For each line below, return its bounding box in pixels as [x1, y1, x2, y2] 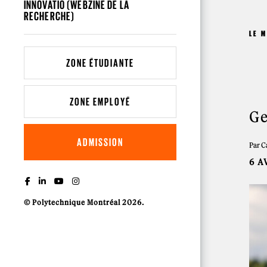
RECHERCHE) [24, 9, 75, 23]
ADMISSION [77, 135, 123, 148]
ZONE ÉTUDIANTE [66, 56, 134, 69]
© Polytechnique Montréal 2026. [24, 197, 144, 207]
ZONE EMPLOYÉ [70, 95, 131, 108]
